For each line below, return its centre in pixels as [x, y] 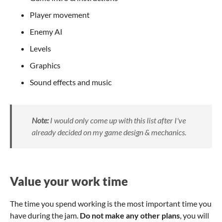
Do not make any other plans [130, 215]
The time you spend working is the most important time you [111, 203]
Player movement [60, 14]
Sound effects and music [71, 82]
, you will [194, 215]
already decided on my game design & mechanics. [109, 132]
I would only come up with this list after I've [117, 120]
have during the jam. [45, 215]
